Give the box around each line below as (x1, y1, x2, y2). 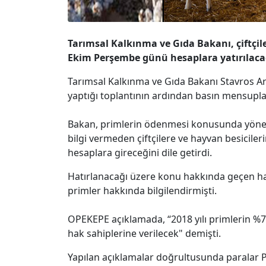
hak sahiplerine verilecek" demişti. (68, 226, 221, 240)
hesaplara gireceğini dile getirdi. (68, 145, 212, 159)
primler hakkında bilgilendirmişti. (68, 183, 217, 197)
